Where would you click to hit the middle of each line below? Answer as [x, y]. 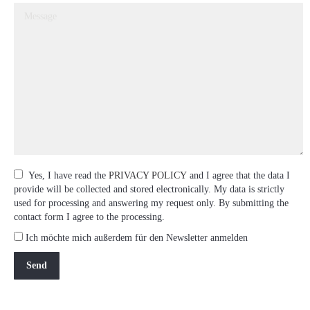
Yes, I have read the [69, 175]
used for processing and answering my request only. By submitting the [151, 203]
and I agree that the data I [238, 175]
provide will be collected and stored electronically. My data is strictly [149, 189]
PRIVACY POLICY [148, 175]
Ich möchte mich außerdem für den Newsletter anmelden [135, 237]
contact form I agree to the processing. [89, 217]
